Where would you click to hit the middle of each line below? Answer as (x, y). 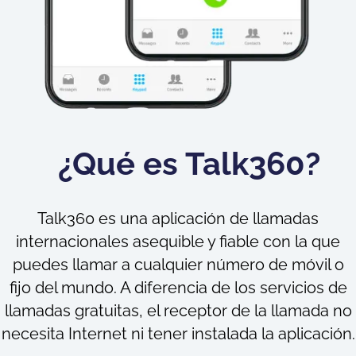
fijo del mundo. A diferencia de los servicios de (178, 287)
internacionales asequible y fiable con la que (178, 241)
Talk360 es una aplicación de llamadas (178, 218)
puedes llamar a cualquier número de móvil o (178, 264)
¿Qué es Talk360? (189, 163)
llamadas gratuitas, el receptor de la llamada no (178, 310)
